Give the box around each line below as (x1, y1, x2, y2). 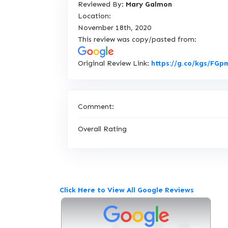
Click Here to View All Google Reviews (60, 185, 194, 194)
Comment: (78, 102, 114, 111)
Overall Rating (78, 124, 127, 133)
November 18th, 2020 (78, 23, 151, 32)
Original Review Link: (78, 59, 151, 68)
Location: (78, 12, 111, 20)
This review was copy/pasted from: (78, 35, 196, 44)
